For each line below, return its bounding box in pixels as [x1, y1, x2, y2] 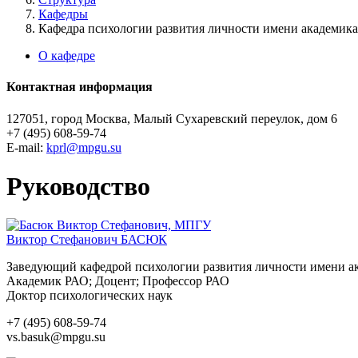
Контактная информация [6, 80, 153, 94]
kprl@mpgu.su [46, 140, 121, 154]
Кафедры [38, 7, 88, 21]
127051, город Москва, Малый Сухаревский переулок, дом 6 [6, 111, 337, 125]
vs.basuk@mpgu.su [6, 330, 105, 344]
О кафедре [38, 49, 95, 62]
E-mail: [6, 140, 46, 154]
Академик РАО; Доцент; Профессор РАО [6, 274, 229, 288]
